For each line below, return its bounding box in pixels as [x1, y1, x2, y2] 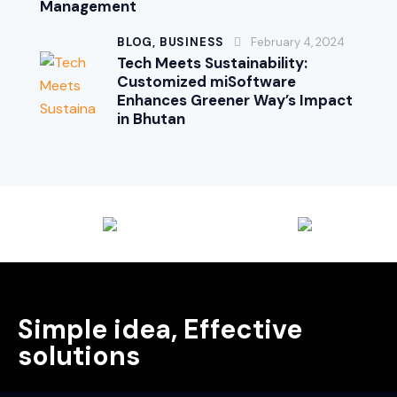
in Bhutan [117, 109, 185, 129]
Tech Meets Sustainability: [117, 53, 307, 74]
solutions [18, 338, 140, 373]
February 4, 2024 [251, 35, 346, 51]
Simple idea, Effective [18, 311, 302, 346]
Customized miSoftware [117, 72, 296, 92]
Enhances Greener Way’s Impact [117, 90, 353, 111]
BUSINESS [159, 35, 225, 51]
